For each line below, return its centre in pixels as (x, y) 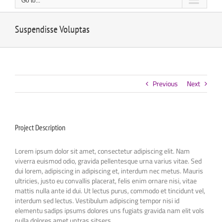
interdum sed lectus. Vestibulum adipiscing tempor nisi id (97, 200)
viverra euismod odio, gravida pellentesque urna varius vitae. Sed (108, 161)
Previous (165, 83)
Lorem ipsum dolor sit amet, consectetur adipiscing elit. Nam (102, 151)
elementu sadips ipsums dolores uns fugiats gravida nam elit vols (110, 210)
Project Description (40, 127)
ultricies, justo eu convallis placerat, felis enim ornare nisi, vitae (106, 180)
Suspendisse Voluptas (52, 29)
